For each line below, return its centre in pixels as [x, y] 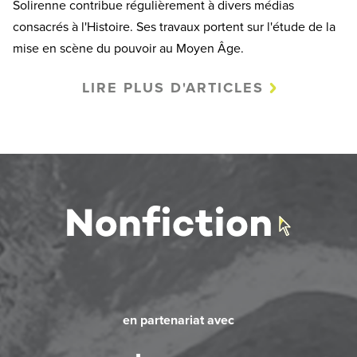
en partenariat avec [178, 321]
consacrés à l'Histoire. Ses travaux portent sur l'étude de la [174, 27]
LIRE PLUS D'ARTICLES [173, 88]
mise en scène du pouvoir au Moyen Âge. [128, 49]
